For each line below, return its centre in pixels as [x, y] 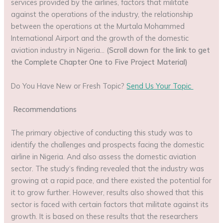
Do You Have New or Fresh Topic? [69, 86]
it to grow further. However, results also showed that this [108, 193]
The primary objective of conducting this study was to [102, 133]
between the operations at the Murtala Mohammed [98, 26]
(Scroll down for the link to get [159, 50]
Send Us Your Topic [160, 86]
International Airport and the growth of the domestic [100, 38]
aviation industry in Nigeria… [59, 50]
